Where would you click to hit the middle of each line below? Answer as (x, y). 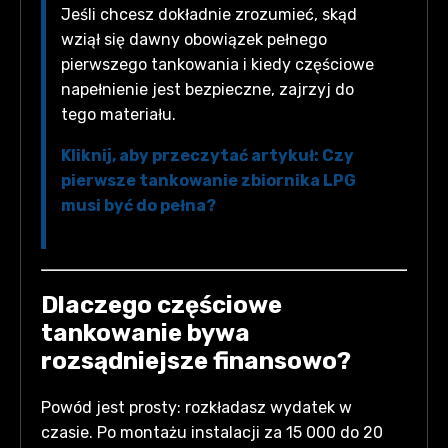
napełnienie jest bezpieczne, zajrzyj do (207, 89)
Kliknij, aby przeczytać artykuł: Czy (207, 155)
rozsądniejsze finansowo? (196, 360)
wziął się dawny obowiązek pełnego (194, 39)
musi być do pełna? (138, 205)
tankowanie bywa (145, 332)
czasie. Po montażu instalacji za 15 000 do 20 (212, 432)
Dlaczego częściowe (161, 304)
